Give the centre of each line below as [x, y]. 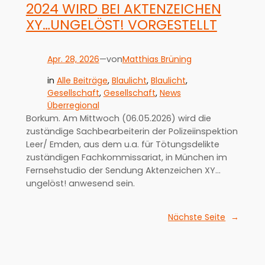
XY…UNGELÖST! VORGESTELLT [121, 25]
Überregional [73, 105]
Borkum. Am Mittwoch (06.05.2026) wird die [118, 118]
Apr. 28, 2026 [73, 59]
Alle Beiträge [82, 80]
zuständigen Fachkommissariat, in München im [126, 157]
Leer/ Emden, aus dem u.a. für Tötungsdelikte [122, 144]
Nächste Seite [197, 217]
